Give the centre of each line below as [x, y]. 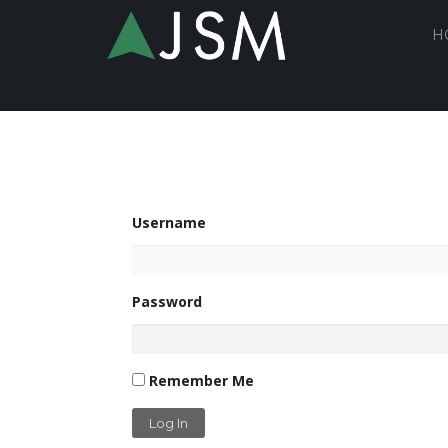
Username [169, 222]
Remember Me [199, 380]
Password [167, 301]
